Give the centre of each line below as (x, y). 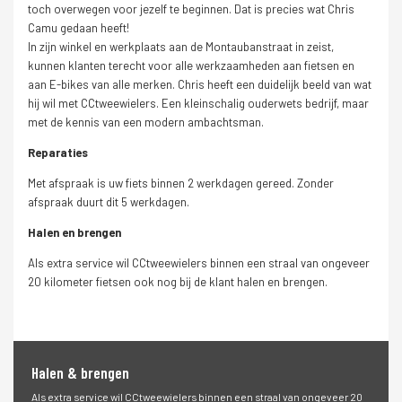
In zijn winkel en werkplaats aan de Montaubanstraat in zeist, (181, 46)
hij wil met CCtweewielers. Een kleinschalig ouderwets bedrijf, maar (199, 103)
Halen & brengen (80, 373)
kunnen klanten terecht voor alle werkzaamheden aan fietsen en (192, 65)
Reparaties (58, 152)
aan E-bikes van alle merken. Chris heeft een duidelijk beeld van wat (200, 84)
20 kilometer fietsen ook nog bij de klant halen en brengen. (178, 281)
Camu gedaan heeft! (79, 27)
